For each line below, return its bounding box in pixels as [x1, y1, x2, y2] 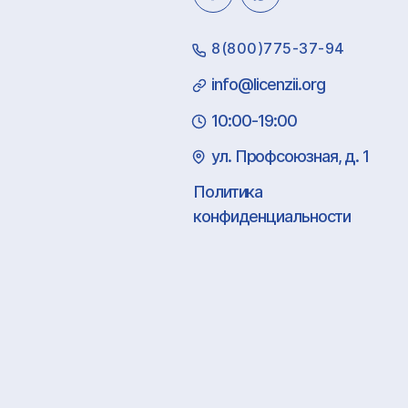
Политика [193, 182, 263, 201]
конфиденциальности [193, 207, 352, 226]
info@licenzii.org [211, 75, 325, 94]
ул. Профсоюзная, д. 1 [211, 147, 369, 166]
